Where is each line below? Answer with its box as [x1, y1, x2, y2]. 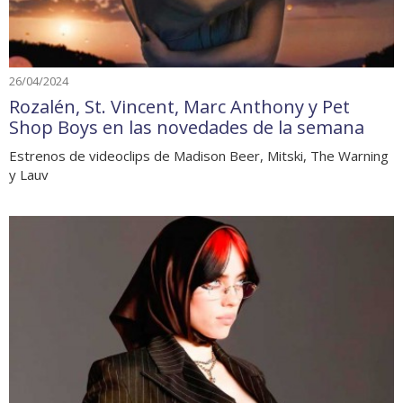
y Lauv [9, 165, 49, 184]
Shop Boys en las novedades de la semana [9, 114, 364, 139]
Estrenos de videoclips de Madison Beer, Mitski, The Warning [9, 146, 389, 165]
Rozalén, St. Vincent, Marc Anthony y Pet [9, 94, 350, 119]
